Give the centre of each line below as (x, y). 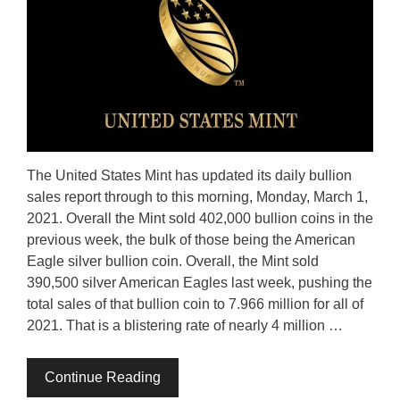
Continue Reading (103, 377)
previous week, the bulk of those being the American (191, 239)
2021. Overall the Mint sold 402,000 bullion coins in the (200, 218)
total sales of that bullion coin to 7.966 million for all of (195, 304)
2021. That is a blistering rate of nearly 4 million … (185, 325)
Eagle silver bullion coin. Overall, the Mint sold (173, 261)
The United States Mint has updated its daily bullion (189, 175)
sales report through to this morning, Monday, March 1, (197, 196)
